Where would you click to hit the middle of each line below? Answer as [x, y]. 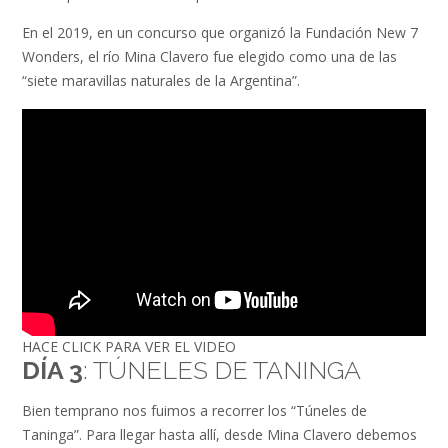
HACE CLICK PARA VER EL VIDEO [129, 347]
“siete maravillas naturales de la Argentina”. [161, 81]
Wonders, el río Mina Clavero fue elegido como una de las [209, 57]
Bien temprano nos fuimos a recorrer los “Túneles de [194, 411]
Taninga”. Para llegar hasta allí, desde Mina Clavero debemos [219, 435]
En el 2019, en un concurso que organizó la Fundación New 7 [220, 33]
